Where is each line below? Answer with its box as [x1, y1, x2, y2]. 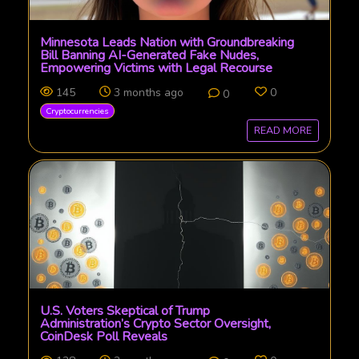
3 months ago [113, 84, 184, 100]
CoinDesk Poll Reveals [40, 327, 168, 345]
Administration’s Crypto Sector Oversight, [40, 314, 272, 333]
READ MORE [253, 123, 312, 137]
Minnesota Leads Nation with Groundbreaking [40, 33, 295, 51]
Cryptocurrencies [46, 104, 109, 117]
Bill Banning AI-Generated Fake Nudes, [40, 46, 260, 64]
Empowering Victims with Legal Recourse [40, 58, 273, 77]
